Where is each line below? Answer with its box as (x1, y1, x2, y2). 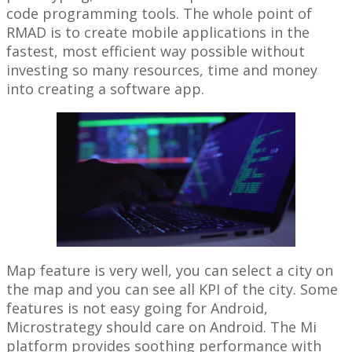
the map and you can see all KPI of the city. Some (6, 280, 338, 299)
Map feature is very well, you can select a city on (6, 261, 333, 280)
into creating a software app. (6, 79, 204, 99)
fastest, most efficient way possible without (6, 42, 305, 61)
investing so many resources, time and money (6, 60, 317, 80)
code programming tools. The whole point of (6, 4, 312, 24)
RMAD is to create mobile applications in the (6, 23, 310, 42)
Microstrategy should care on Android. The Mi (6, 317, 317, 337)
